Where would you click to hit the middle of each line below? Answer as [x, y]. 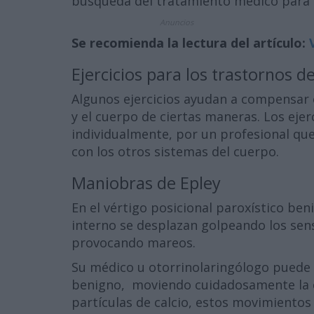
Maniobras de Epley [146, 183]
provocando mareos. [134, 243]
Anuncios [177, 22]
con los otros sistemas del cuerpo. [175, 151]
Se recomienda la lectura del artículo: [190, 43]
